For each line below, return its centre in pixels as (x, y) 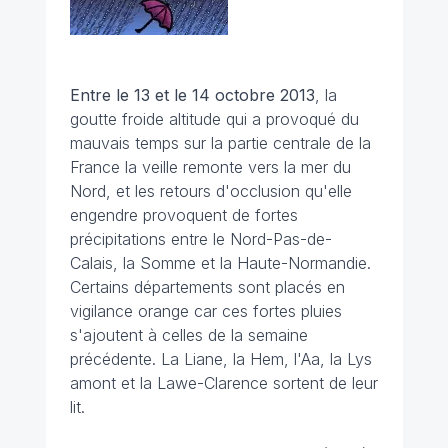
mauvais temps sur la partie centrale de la (220, 143)
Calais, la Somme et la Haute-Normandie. (220, 263)
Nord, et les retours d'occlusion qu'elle (210, 191)
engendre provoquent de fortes (183, 215)
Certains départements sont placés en (207, 287)
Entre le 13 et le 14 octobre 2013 (192, 95)
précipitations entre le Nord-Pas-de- (200, 239)
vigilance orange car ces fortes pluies (205, 311)
